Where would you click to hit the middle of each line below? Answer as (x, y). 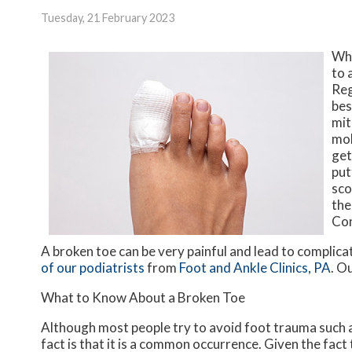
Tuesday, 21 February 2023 (108, 17)
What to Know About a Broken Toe (143, 297)
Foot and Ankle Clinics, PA (255, 267)
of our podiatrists (93, 267)
